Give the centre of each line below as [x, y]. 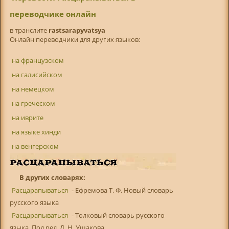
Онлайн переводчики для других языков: [75, 40]
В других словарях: [53, 178]
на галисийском [37, 75]
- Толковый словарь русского [117, 215]
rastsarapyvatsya [77, 30]
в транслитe [29, 30]
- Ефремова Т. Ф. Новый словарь [121, 190]
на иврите [27, 118]
